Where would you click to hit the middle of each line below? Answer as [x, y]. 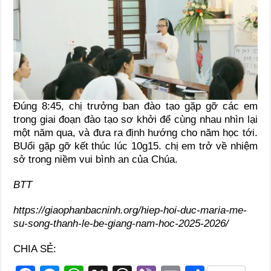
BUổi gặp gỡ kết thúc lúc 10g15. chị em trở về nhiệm [135, 146]
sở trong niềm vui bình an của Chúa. [96, 159]
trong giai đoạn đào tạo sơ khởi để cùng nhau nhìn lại [135, 119]
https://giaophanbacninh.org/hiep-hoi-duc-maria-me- [130, 210]
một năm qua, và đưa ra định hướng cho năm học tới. [135, 132]
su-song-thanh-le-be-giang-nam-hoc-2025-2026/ [121, 223]
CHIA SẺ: [35, 249]
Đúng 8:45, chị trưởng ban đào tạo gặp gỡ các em [135, 106]
